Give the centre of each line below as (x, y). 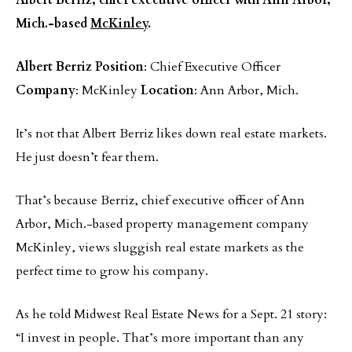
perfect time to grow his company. (112, 271)
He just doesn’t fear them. (87, 157)
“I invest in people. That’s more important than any (160, 338)
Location (167, 90)
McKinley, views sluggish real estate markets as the (160, 247)
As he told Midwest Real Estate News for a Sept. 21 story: (171, 314)
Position (119, 67)
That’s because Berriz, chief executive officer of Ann (160, 200)
